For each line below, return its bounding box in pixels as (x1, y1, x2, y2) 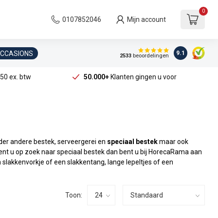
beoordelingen (131, 53, 169, 59)
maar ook (158, 138, 188, 145)
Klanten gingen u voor (109, 73, 177, 81)
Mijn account (127, 16, 166, 23)
